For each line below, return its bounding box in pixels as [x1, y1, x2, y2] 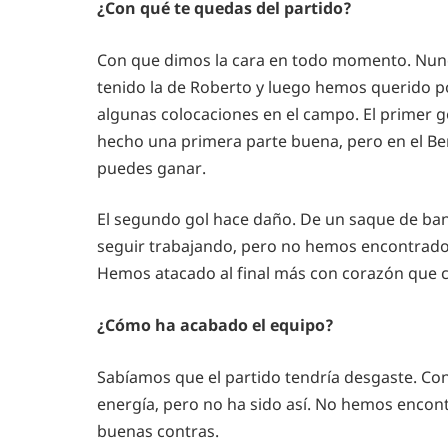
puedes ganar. [97, 156, 206, 179]
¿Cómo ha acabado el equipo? [97, 313, 334, 336]
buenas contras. [97, 419, 219, 442]
